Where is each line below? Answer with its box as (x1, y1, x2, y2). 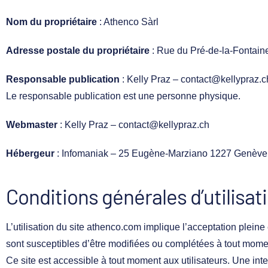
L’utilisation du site (6, 221, 87, 232)
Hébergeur (6, 148, 54, 159)
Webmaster (6, 119, 57, 130)
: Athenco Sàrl (97, 16, 159, 27)
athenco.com (87, 221, 141, 232)
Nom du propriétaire (6, 16, 97, 27)
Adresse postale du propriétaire (6, 45, 150, 56)
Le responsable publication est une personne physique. (6, 90, 240, 101)
